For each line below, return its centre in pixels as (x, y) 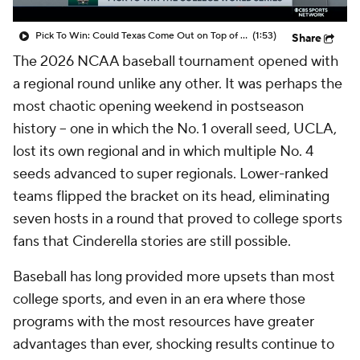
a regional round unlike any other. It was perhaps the (178, 84)
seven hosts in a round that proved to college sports (178, 219)
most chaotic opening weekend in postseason (158, 106)
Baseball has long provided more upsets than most (174, 277)
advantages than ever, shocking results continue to (174, 344)
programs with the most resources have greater (164, 322)
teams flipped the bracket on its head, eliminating (171, 196)
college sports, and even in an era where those (159, 299)
